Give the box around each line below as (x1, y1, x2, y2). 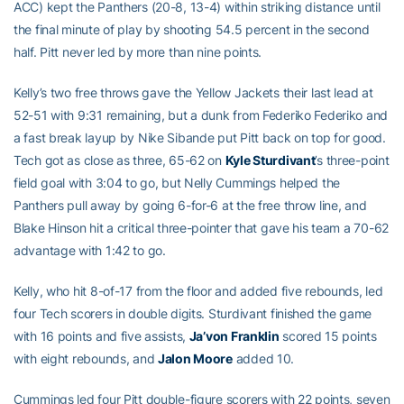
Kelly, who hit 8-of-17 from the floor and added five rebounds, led (14, 283, 383, 298)
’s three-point (315, 152, 390, 168)
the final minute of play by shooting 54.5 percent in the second (14, 22, 370, 37)
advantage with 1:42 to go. (14, 243, 166, 258)
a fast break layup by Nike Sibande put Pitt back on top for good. (14, 130, 386, 145)
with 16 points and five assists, (14, 328, 189, 344)
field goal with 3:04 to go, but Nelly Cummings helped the (14, 175, 341, 190)
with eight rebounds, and (14, 351, 159, 366)
